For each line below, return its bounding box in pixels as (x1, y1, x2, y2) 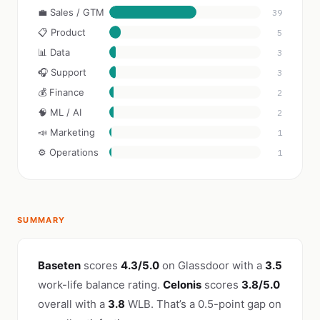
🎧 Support (38, 66, 86, 78)
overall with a (38, 297, 108, 311)
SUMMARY (17, 215, 66, 225)
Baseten (38, 259, 81, 272)
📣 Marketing (38, 126, 95, 138)
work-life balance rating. (38, 278, 163, 291)
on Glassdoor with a (159, 259, 265, 272)
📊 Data (38, 46, 70, 58)
